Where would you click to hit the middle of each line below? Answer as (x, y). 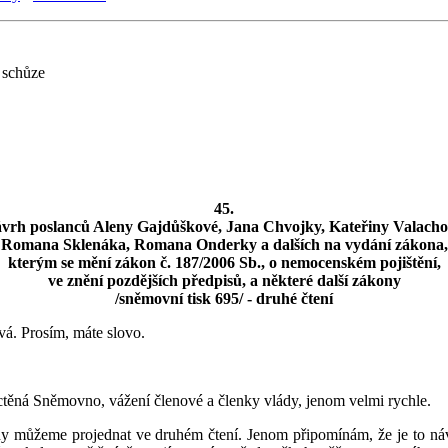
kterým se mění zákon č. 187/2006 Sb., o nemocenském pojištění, (224, 262)
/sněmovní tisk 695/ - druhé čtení (224, 298)
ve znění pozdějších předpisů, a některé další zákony (224, 280)
